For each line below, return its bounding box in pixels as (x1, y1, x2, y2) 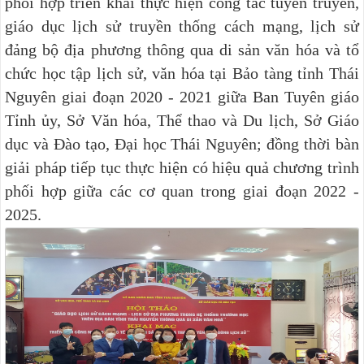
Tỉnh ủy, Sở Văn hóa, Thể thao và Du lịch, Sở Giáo (5, 110, 359, 129)
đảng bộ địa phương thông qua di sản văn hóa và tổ (5, 40, 359, 58)
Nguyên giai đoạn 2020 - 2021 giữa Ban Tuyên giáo (5, 87, 359, 106)
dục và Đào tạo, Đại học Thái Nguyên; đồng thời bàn (5, 134, 359, 153)
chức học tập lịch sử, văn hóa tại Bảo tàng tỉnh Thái (5, 63, 359, 82)
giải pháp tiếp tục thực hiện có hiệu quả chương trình (5, 158, 359, 176)
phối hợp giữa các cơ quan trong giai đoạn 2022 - (5, 181, 359, 200)
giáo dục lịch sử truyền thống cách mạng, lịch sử (5, 16, 359, 35)
